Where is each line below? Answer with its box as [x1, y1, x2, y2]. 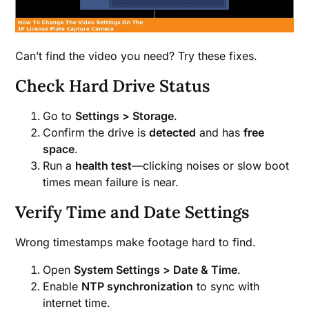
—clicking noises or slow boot [132, 158, 290, 172]
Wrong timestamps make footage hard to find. [15, 235, 257, 249]
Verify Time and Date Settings [15, 201, 250, 223]
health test [75, 158, 132, 172]
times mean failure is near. [43, 175, 179, 189]
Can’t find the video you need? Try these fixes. [15, 48, 258, 63]
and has [196, 125, 244, 139]
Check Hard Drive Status [15, 74, 210, 97]
